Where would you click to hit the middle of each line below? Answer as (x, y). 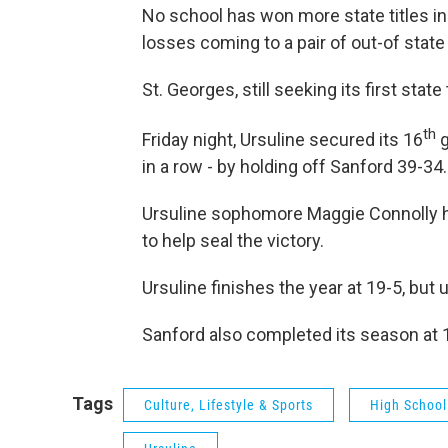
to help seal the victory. (233, 240)
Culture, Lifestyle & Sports (228, 404)
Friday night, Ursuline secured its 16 (282, 139)
